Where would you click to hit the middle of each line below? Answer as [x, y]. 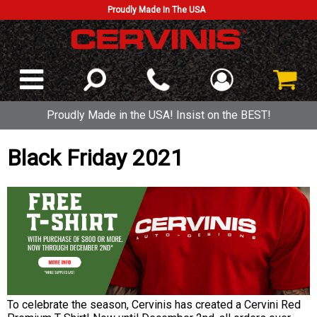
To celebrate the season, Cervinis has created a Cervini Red [154, 304]
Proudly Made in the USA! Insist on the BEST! [158, 115]
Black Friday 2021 [95, 158]
